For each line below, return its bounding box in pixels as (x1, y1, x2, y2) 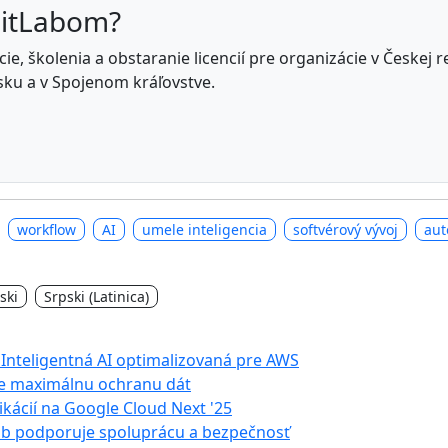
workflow (17, 220, 76, 240)
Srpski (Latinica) (44, 286, 149, 306)
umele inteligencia (142, 220, 267, 240)
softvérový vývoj (293, 220, 398, 240)
